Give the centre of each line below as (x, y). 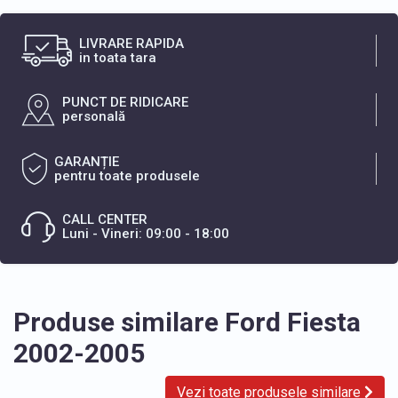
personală (94, 117)
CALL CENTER (105, 220)
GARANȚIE (87, 161)
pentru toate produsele (127, 175)
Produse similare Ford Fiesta (187, 322)
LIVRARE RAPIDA (131, 43)
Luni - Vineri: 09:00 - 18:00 (146, 234)
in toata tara (118, 57)
